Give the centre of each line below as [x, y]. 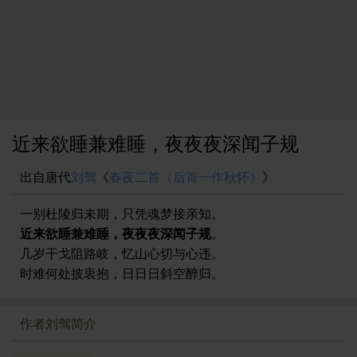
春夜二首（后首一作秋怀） [186, 177]
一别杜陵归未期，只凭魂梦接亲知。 [122, 213]
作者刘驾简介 [58, 323]
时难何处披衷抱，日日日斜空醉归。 [122, 273]
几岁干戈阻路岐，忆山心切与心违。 [122, 253]
